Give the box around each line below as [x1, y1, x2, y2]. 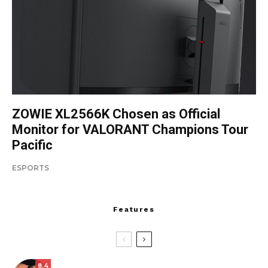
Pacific [12, 137, 53, 153]
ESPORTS [12, 163, 49, 172]
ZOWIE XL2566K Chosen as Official [12, 106, 220, 121]
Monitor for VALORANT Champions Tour [12, 121, 248, 137]
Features [113, 205, 155, 214]
